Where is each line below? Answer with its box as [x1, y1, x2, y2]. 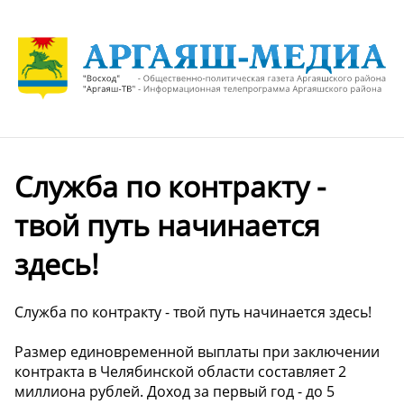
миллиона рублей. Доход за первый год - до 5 [14, 381, 335, 402]
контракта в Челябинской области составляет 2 [14, 362, 346, 382]
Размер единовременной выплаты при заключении [14, 342, 380, 363]
